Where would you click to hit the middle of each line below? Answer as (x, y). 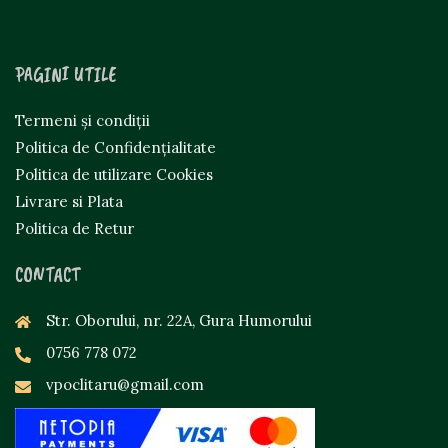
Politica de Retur (74, 229)
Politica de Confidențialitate (115, 148)
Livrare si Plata (69, 202)
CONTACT (47, 275)
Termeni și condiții (82, 121)
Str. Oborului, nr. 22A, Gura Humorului (179, 321)
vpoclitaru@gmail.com (125, 385)
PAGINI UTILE (65, 75)
